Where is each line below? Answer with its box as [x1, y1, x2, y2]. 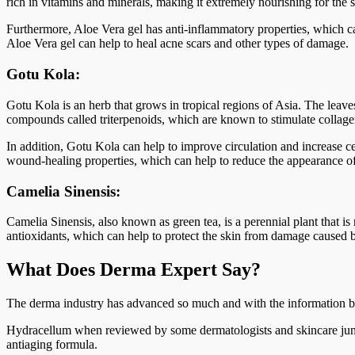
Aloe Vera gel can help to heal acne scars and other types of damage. [6, 36, 349, 51]
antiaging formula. [6, 338, 97, 352]
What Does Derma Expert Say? [6, 259, 261, 281]
